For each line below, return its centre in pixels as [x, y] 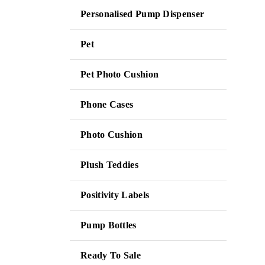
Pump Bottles [109, 225]
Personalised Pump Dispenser [143, 14]
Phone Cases [107, 104]
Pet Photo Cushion [120, 74]
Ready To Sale [111, 255]
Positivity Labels [115, 195]
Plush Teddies [109, 165]
